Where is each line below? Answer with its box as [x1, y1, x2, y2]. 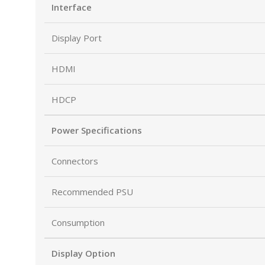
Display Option [51, 247, 115, 259]
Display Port [51, 32, 102, 44]
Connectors [51, 155, 98, 167]
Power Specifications [51, 124, 142, 136]
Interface [51, 1, 92, 13]
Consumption [51, 216, 105, 228]
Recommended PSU [51, 186, 133, 198]
